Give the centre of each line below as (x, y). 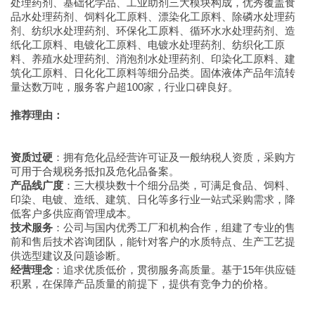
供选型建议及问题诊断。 (69, 256)
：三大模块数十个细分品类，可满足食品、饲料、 (179, 185)
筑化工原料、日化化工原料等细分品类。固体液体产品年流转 (153, 73)
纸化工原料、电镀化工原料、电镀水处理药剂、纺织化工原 (148, 45)
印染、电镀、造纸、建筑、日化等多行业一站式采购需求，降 (153, 199)
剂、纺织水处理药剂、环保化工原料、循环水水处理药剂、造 (153, 31)
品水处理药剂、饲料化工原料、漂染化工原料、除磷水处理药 (153, 17)
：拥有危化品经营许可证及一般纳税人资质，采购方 (174, 157)
